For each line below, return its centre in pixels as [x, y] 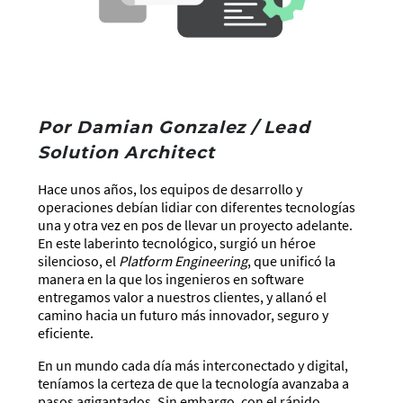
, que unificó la [292, 260]
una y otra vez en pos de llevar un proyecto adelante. [196, 224]
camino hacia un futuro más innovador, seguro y [184, 314]
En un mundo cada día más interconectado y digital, [193, 365]
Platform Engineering [184, 260]
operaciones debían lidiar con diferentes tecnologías [197, 206]
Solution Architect [126, 152]
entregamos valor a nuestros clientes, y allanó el [183, 296]
